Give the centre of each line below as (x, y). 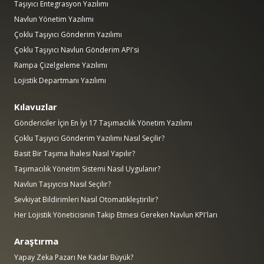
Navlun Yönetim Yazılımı (54, 19)
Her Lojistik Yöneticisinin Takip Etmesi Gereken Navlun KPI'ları (116, 215)
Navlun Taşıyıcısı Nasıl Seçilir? (62, 184)
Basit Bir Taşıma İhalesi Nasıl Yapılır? (75, 154)
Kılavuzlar (36, 107)
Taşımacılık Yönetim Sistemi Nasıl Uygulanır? (87, 169)
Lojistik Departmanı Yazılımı (60, 80)
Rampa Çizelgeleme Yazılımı (61, 65)
